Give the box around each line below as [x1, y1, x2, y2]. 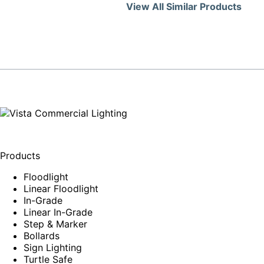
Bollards [24, 230, 60, 242]
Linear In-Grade [24, 206, 93, 219]
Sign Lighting [24, 242, 82, 254]
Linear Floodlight [24, 183, 98, 195]
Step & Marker [24, 218, 87, 230]
